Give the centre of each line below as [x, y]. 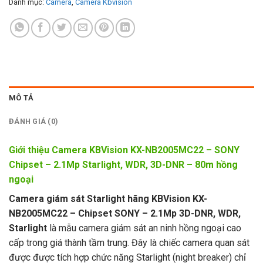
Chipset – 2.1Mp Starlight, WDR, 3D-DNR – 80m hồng [123, 165]
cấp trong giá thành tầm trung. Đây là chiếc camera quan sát [129, 243]
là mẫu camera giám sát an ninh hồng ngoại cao [144, 228]
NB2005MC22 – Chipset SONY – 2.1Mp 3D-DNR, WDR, [125, 214]
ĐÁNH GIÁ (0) [34, 122]
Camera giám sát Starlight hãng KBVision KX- [108, 199]
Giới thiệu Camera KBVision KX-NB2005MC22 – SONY [124, 150]
